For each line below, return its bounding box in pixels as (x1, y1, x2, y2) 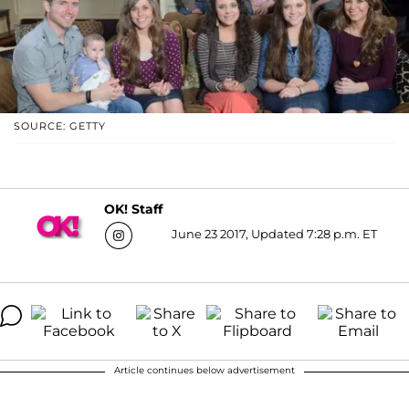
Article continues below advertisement (114, 363, 295, 376)
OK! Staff (104, 201, 163, 218)
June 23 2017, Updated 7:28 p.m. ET (172, 225, 377, 241)
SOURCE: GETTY (14, 119, 106, 132)
